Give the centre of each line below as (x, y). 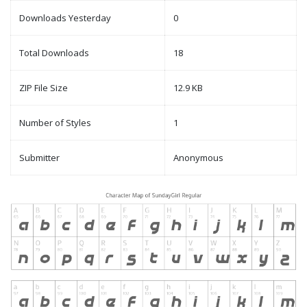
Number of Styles (55, 123)
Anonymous (198, 158)
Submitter (39, 158)
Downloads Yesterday (65, 18)
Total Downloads (54, 53)
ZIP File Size (44, 88)
